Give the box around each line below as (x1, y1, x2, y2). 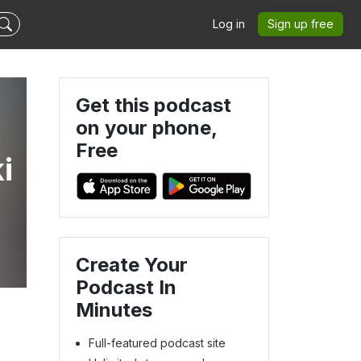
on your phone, (76, 116, 217, 139)
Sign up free (268, 17, 334, 31)
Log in (213, 17, 245, 31)
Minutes (76, 297, 152, 322)
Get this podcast (76, 93, 231, 117)
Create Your (76, 252, 188, 276)
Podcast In (76, 275, 176, 299)
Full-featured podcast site (89, 335, 226, 350)
